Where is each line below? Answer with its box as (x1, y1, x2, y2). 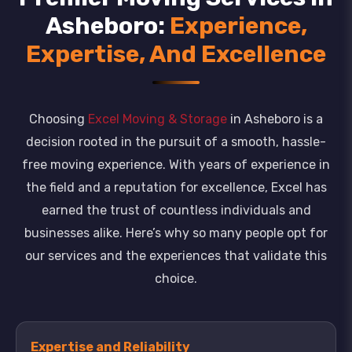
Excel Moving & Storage (88, 112, 227, 126)
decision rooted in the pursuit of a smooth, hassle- (26, 134, 326, 149)
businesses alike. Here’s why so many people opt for (24, 225, 328, 240)
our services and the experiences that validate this (25, 248, 327, 263)
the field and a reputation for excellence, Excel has (25, 180, 327, 195)
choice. (155, 271, 197, 286)
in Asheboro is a (227, 112, 323, 126)
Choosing (29, 112, 88, 126)
